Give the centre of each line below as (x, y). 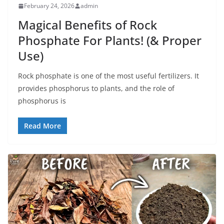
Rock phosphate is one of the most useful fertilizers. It (108, 76)
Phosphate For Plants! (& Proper (110, 40)
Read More (42, 126)
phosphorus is (42, 101)
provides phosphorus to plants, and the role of (96, 88)
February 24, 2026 (49, 6)
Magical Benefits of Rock (87, 25)
